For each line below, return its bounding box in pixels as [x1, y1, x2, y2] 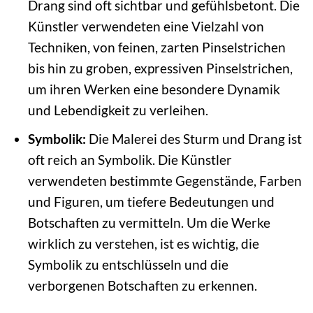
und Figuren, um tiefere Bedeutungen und [27, 194, 275, 210]
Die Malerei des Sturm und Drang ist [85, 131, 302, 147]
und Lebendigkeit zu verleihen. [27, 101, 208, 118]
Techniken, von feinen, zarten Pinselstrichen [27, 38, 286, 55]
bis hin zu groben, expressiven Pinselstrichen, [27, 59, 293, 76]
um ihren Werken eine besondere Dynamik [27, 80, 280, 97]
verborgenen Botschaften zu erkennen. [27, 277, 257, 294]
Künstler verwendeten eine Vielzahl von [27, 17, 264, 34]
